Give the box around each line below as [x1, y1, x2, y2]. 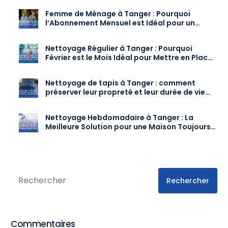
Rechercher [166, 176, 209, 186]
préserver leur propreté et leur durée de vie [45, 87, 206, 98]
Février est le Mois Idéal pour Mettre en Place [45, 52, 213, 63]
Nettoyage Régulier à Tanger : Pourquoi [45, 43, 193, 54]
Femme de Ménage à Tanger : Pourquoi [45, 9, 191, 19]
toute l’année [45, 96, 96, 107]
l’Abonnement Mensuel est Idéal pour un [45, 18, 195, 28]
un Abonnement [45, 62, 105, 72]
